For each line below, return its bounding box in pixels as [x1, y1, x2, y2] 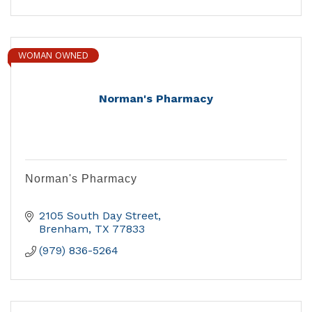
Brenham [39, 222, 88, 236]
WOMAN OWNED [18, 50, 88, 61]
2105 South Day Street [39, 209, 158, 223]
